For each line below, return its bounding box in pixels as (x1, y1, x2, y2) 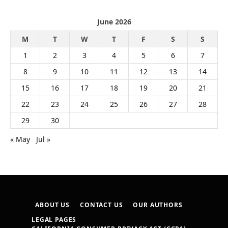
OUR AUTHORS (133, 201, 183, 210)
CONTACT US (80, 201, 123, 210)
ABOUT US (35, 201, 70, 210)
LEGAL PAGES (32, 215, 77, 224)
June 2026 (97, 17, 131, 27)
